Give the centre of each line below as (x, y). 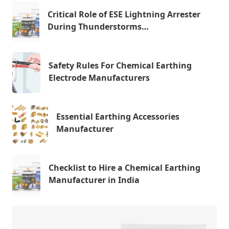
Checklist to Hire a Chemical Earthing (124, 168)
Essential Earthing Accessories (118, 117)
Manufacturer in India (94, 180)
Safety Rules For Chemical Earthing (120, 65)
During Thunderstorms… (98, 27)
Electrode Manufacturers (99, 78)
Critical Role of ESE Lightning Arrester (124, 14)
